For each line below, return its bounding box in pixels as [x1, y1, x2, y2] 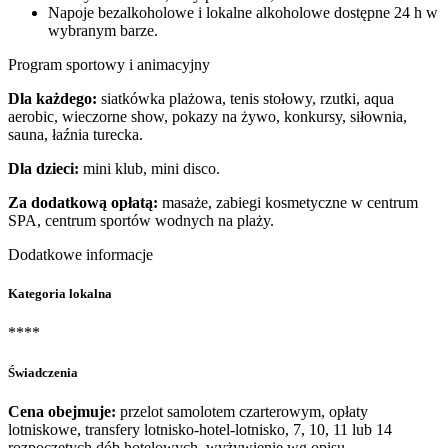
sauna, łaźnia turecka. [8, 126, 143, 143]
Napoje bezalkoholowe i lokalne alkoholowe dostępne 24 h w [48, 4, 438, 21]
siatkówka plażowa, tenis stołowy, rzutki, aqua [97, 90, 394, 107]
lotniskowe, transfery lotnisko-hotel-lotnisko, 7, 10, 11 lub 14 [8, 420, 392, 438]
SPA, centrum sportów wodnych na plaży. [8, 212, 274, 229]
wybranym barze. [48, 22, 158, 39]
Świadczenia [8, 364, 78, 380]
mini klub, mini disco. [79, 160, 220, 177]
